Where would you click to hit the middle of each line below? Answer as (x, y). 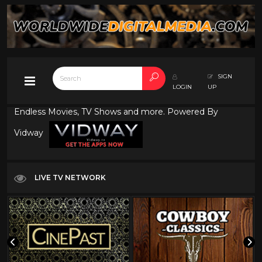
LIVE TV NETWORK (70, 177)
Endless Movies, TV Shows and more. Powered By (116, 112)
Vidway (30, 133)
